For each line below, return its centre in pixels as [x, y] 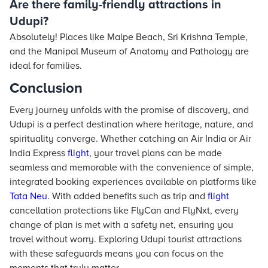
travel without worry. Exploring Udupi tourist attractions [126, 239]
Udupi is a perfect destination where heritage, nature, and [131, 124]
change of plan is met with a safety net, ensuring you [121, 225]
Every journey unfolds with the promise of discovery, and [129, 110]
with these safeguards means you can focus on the [117, 254]
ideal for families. [46, 66]
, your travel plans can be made [156, 153]
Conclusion [46, 88]
